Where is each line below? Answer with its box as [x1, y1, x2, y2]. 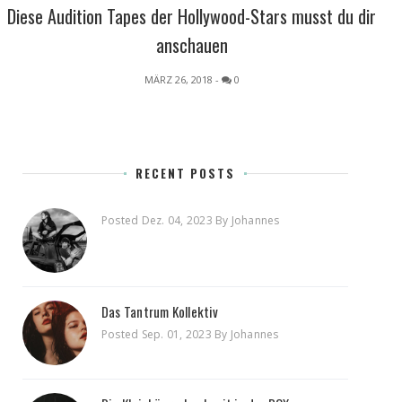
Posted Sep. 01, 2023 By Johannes [101, 326, 279, 342]
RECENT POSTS [135, 163, 236, 182]
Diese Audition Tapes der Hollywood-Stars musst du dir [7, 2, 377, 30]
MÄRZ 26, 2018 [144, 72, 213, 86]
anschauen [155, 31, 228, 58]
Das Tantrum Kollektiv [101, 301, 219, 321]
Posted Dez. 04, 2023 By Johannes [101, 212, 280, 228]
